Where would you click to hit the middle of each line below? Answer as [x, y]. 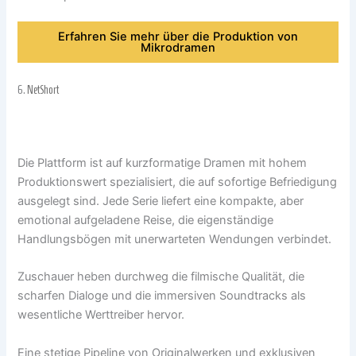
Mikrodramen [178, 48]
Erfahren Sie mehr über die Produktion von [178, 37]
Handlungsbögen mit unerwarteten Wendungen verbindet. [175, 240]
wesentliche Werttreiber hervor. [101, 315]
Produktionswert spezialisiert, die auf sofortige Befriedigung [178, 182]
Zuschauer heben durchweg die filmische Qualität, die [161, 277]
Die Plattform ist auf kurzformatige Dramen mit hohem [163, 163]
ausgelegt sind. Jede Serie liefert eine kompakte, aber [161, 201]
